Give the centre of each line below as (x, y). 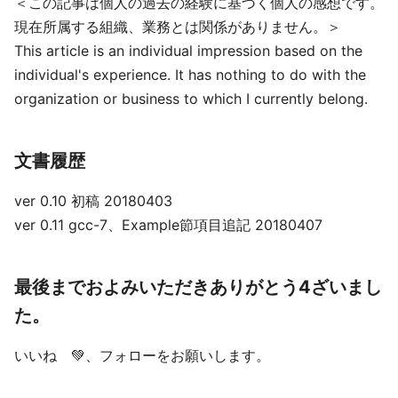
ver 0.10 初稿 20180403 (93, 201)
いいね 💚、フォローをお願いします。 (142, 355)
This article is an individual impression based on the (188, 51)
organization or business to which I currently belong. (191, 99)
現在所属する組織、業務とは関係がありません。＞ (178, 27)
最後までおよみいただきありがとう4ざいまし (198, 287)
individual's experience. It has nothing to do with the (190, 75)
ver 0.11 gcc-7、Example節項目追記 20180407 (168, 225)
